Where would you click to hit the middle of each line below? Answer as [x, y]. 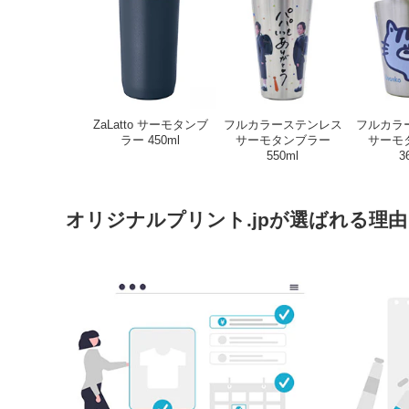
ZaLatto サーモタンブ [150, 125]
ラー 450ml [150, 141]
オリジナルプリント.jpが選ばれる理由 [236, 220]
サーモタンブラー [283, 141]
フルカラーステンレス [283, 125]
